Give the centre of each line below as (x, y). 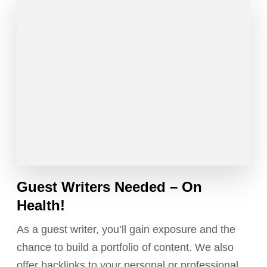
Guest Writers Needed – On (110, 187)
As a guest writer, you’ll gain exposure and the (126, 230)
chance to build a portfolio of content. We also (125, 248)
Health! (41, 206)
